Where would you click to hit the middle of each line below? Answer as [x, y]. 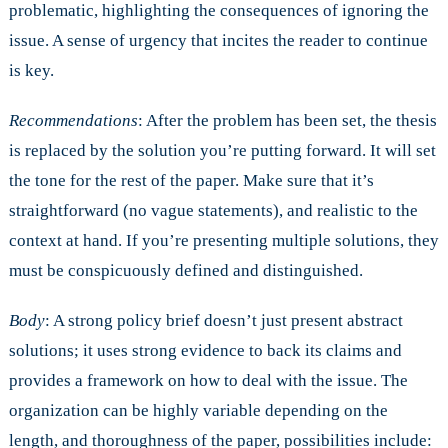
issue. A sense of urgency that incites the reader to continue [218, 40]
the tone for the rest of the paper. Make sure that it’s [191, 180]
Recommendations [73, 120]
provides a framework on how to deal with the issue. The [208, 380]
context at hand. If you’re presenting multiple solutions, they [223, 240]
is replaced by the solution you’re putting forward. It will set [222, 150]
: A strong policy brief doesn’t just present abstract [223, 320]
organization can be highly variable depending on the [198, 410]
